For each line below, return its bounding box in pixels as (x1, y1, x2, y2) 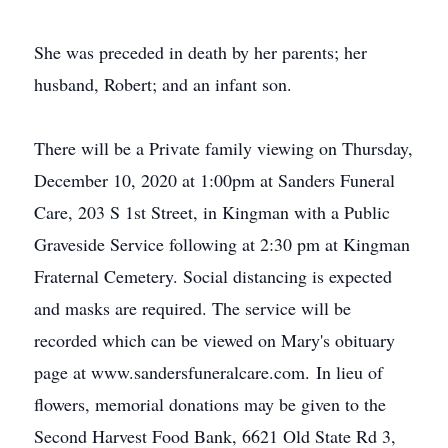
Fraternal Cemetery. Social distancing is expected (34, 264, 392, 288)
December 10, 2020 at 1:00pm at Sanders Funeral (34, 168, 395, 192)
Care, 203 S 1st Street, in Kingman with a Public (34, 200, 390, 224)
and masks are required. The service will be (34, 296, 351, 320)
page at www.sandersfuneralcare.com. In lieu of (34, 360, 383, 384)
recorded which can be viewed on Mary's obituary (34, 328, 395, 352)
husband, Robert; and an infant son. (34, 72, 292, 96)
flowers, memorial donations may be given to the (34, 392, 386, 416)
